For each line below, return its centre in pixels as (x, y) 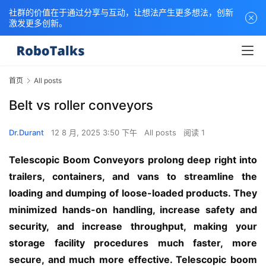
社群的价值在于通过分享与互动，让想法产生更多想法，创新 (121, 12)
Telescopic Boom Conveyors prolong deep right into (133, 160)
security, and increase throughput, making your (133, 227)
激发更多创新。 (38, 23)
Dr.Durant (26, 133)
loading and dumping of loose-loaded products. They (133, 193)
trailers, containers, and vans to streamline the (133, 177)
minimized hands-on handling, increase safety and (133, 210)
